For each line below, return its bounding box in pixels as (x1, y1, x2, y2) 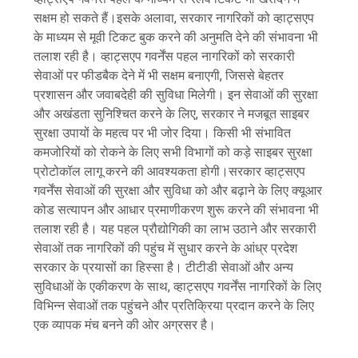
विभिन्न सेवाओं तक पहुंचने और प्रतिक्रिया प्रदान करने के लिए (34, 298, 315, 314)
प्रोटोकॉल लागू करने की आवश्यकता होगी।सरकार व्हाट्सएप (34, 164, 306, 180)
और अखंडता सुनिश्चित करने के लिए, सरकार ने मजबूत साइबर (34, 106, 310, 122)
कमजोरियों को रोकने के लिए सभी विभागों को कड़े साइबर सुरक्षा (34, 145, 313, 161)
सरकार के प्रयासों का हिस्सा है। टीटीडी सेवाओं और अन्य (34, 260, 294, 276)
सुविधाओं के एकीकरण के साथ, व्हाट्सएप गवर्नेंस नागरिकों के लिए (34, 279, 322, 295)
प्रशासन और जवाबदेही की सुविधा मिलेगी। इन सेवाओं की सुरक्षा (34, 87, 319, 103)
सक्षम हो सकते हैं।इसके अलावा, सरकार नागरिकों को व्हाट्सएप (34, 10, 315, 26)
